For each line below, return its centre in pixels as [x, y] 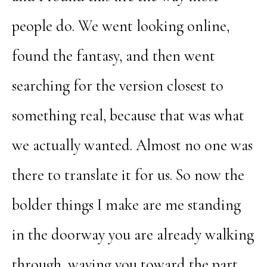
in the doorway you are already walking [133, 235]
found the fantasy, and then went [113, 56]
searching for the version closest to [117, 86]
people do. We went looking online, [120, 26]
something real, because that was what [128, 115]
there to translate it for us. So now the [128, 175]
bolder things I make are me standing [126, 205]
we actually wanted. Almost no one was [132, 145]
